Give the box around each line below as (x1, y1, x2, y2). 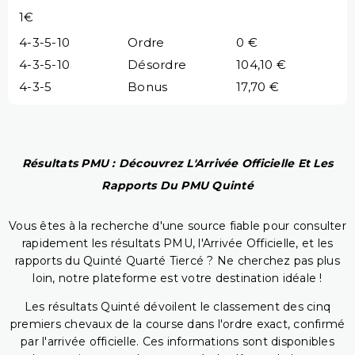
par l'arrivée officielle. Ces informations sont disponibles (21, 334, 334, 349)
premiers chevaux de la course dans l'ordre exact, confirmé (10, 317, 345, 332)
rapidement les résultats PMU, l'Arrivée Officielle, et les (21, 236, 334, 251)
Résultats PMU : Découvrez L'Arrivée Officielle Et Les (21, 156, 334, 171)
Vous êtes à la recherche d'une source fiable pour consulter (9, 219, 346, 234)
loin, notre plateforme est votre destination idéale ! (32, 271, 323, 286)
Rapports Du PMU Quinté (101, 178, 254, 193)
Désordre (128, 56, 186, 72)
